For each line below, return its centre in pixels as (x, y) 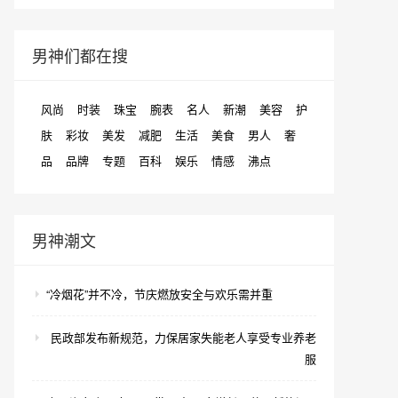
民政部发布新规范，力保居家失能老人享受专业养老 (183, 337)
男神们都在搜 (80, 55)
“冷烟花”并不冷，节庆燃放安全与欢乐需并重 (159, 294)
